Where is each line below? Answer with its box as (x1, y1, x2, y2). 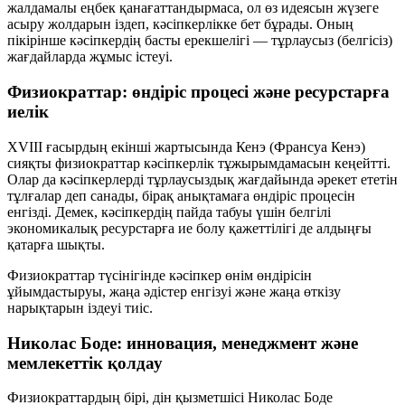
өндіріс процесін (253, 187, 355, 203)
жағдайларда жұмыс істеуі (7, 49, 169, 65)
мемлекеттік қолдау (7, 353, 163, 372)
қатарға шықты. (7, 236, 105, 252)
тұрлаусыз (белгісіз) (271, 33, 392, 49)
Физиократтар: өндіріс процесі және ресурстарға (7, 82, 390, 102)
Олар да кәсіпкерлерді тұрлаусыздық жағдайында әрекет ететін (7, 171, 398, 187)
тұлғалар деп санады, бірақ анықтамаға (7, 187, 253, 203)
